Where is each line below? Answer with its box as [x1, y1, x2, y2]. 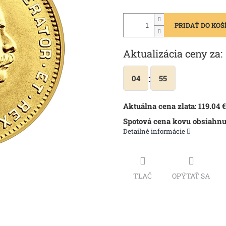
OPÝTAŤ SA [172, 171, 210, 181]
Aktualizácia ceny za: [123, 47, 222, 61]
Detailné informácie [123, 127, 185, 136]
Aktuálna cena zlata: [123, 101, 198, 111]
